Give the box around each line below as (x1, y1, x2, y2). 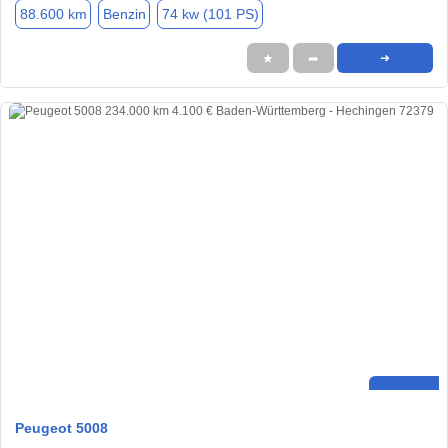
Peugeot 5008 (15, 419, 108, 436)
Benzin (102, 5, 146, 22)
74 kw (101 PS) (161, 5, 259, 22)
